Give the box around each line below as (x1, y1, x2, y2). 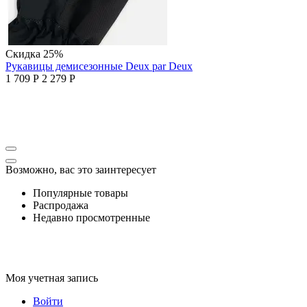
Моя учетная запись (5, 271, 98, 284)
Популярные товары (33, 186, 128, 199)
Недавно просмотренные (33, 211, 150, 223)
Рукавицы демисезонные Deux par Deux (5, 60, 193, 72)
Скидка (5, 47, 43, 60)
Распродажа (33, 199, 88, 211)
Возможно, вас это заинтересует (5, 163, 156, 175)
